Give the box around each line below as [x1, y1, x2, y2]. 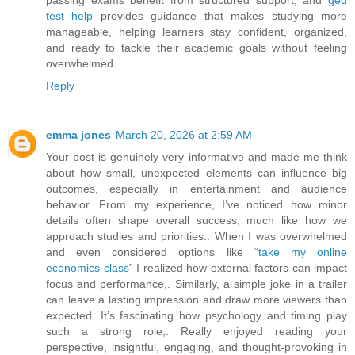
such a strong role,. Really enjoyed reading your [46, 324, 347, 338]
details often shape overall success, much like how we [46, 213, 347, 227]
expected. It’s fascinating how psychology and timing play [46, 308, 347, 322]
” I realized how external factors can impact [128, 261, 347, 274]
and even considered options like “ [46, 245, 258, 258]
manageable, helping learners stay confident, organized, [46, 25, 347, 38]
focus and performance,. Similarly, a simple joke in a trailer [46, 277, 347, 290]
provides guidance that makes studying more [93, 9, 348, 22]
